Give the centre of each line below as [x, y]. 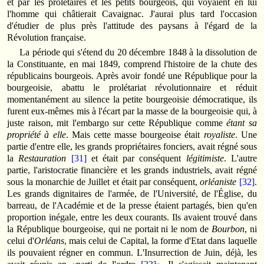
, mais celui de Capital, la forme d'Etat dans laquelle [160, 240]
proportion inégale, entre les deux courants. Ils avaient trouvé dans [132, 217]
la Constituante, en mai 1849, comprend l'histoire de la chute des [132, 64]
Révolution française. [47, 37]
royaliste [219, 134]
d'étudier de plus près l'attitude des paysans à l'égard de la [132, 25]
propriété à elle [37, 134]
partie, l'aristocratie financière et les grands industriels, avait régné [132, 170]
